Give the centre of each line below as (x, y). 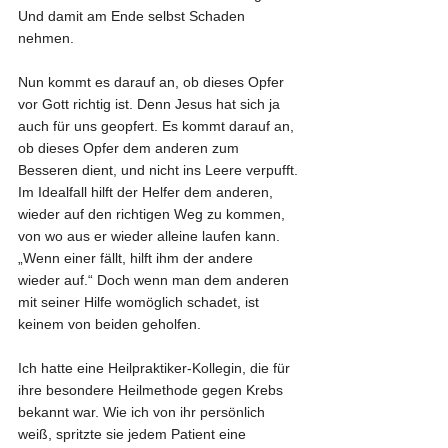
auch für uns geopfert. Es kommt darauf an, (158, 125)
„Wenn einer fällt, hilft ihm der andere (137, 257)
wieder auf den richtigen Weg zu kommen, (153, 213)
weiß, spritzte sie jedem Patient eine (134, 433)
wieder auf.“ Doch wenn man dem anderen (155, 279)
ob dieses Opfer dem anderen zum (130, 147)
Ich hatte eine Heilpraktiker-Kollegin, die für (156, 367)
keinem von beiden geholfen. (109, 323)
